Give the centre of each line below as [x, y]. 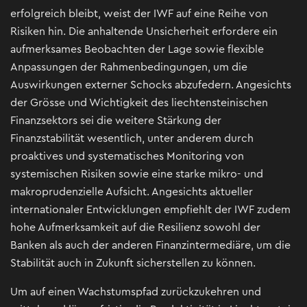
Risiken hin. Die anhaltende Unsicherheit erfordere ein [144, 32]
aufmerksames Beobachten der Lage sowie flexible [137, 50]
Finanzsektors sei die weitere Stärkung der [116, 121]
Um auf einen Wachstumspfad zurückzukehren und [136, 292]
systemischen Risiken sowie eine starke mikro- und [137, 174]
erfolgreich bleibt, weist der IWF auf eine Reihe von [139, 14]
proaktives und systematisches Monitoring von [127, 157]
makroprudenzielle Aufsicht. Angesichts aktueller [132, 192]
